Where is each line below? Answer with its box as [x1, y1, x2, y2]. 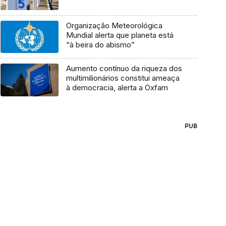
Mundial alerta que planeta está [66, 30, 174, 40]
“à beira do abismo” [66, 39, 135, 49]
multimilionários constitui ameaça [66, 73, 180, 83]
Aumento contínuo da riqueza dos [66, 64, 182, 74]
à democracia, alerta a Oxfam [66, 83, 168, 93]
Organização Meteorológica [66, 20, 162, 30]
